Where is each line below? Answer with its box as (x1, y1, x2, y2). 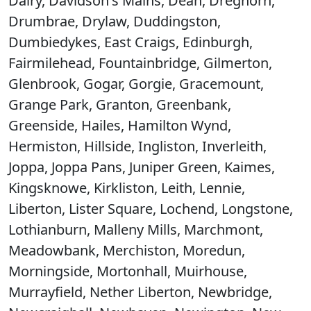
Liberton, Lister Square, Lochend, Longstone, (8, 199, 293, 218)
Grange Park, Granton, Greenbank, (8, 95, 231, 114)
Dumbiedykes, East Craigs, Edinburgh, (8, 33, 253, 51)
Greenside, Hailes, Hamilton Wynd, (8, 116, 231, 135)
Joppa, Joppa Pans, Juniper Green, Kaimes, (8, 158, 275, 176)
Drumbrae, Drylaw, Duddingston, (8, 12, 221, 31)
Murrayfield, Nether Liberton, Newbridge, (8, 283, 272, 301)
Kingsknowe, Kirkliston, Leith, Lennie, (8, 178, 245, 197)
